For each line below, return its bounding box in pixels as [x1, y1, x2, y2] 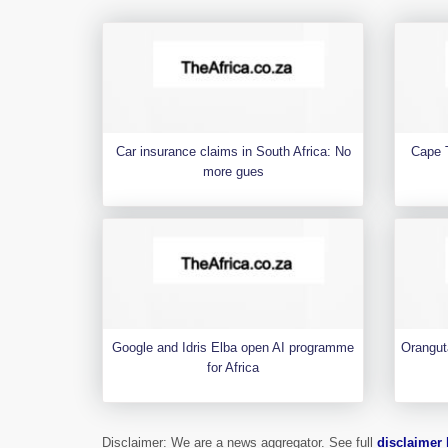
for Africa [207, 360, 260, 375]
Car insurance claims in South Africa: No [115, 144, 351, 159]
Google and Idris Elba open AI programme [112, 340, 355, 355]
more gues [202, 164, 264, 179]
